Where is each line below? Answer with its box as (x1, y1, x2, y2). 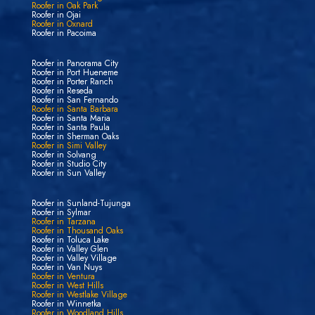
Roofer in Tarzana (31, 214, 96, 228)
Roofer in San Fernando (31, 93, 118, 106)
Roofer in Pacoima (31, 26, 96, 39)
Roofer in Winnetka (31, 297, 101, 310)
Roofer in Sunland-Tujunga (31, 196, 131, 210)
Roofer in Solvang (31, 148, 96, 161)
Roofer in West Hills (31, 278, 103, 292)
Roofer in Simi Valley (31, 139, 106, 152)
